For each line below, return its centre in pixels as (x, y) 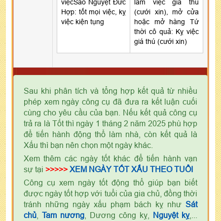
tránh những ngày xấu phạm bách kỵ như (105, 204)
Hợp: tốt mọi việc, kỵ (93, 12)
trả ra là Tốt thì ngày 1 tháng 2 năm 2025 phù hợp (110, 123)
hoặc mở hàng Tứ (166, 21)
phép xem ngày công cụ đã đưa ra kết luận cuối (110, 101)
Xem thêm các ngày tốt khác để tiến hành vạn (110, 158)
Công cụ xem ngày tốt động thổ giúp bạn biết (110, 182)
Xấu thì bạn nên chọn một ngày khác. (88, 145)
